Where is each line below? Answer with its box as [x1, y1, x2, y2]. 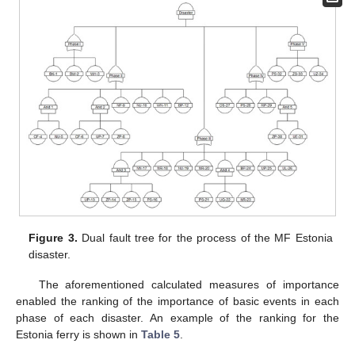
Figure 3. [29, 231, 78, 244]
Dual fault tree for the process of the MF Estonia [77, 231, 333, 244]
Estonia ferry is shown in [16, 328, 141, 342]
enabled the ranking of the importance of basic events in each [16, 295, 339, 308]
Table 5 [141, 328, 180, 342]
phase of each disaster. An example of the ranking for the [16, 311, 339, 325]
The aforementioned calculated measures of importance [38, 278, 339, 292]
